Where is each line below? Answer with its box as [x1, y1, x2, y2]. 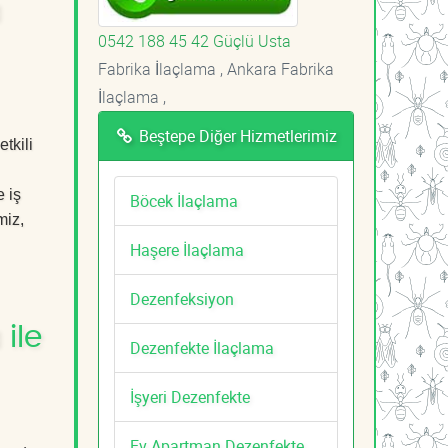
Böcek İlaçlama [130, 189, 238, 212]
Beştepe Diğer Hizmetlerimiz [134, 124, 337, 147]
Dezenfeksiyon [130, 287, 234, 310]
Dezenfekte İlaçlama [130, 336, 274, 359]
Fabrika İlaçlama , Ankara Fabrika [98, 57, 334, 80]
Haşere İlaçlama [130, 238, 244, 261]
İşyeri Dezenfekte [130, 385, 250, 408]
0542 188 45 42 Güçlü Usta [98, 29, 291, 52]
